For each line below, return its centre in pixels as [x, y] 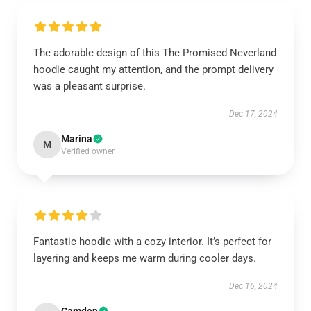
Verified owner [88, 151]
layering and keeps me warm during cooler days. [145, 258]
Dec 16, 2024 [253, 286]
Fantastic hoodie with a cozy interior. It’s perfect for [152, 242]
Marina [77, 139]
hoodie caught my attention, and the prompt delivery [153, 69]
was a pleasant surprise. [90, 86]
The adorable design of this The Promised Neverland [155, 53]
